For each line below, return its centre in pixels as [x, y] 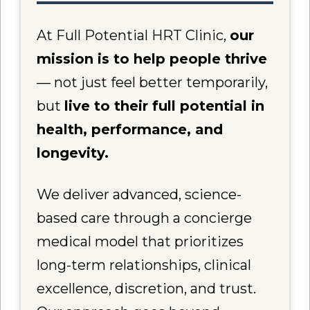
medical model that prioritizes [140, 241]
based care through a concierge [145, 218]
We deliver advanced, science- [139, 194]
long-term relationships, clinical [144, 265]
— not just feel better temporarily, [153, 82]
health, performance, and [130, 129]
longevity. [73, 153]
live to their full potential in [165, 106]
